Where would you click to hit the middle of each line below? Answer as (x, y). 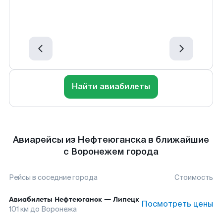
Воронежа (59, 209)
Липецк (126, 199)
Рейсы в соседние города (53, 177)
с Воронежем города (111, 152)
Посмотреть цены (177, 204)
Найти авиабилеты (111, 86)
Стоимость (194, 177)
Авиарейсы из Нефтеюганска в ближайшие (111, 140)
